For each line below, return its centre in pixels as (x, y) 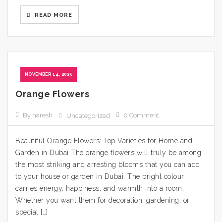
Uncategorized (88, 116)
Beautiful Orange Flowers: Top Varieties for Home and (104, 141)
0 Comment (141, 115)
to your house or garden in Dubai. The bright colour (100, 176)
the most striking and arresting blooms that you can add (108, 165)
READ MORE (53, 15)
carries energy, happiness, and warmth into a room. (100, 188)
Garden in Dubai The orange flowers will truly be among (108, 153)
